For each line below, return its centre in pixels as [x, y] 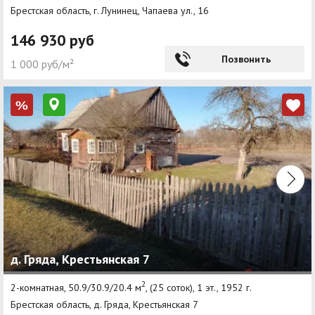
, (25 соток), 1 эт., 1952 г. [199, 287]
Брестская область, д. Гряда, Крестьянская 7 [104, 304]
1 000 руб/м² [42, 64]
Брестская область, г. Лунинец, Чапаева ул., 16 [110, 11]
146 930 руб [52, 40]
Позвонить [246, 59]
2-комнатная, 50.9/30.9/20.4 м [76, 287]
